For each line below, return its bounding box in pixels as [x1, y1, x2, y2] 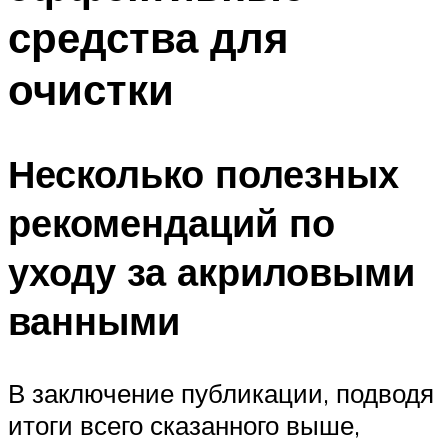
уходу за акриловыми [8, 247, 415, 297]
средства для [8, 10, 289, 63]
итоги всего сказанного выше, [8, 409, 360, 442]
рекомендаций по [8, 198, 335, 248]
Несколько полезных [8, 149, 399, 199]
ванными [8, 296, 180, 346]
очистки [8, 62, 174, 115]
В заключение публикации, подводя [8, 377, 434, 410]
